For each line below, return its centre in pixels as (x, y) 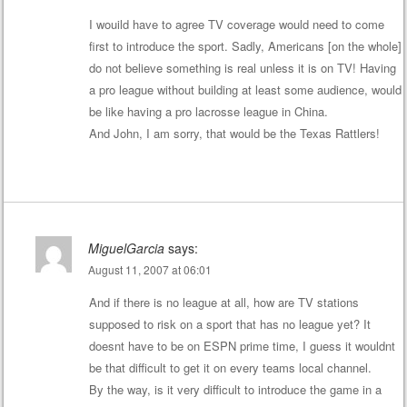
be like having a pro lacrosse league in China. (208, 112)
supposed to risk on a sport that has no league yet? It (229, 324)
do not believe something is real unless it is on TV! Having (242, 68)
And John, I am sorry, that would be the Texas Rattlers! (234, 134)
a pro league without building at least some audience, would (245, 90)
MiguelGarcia (126, 248)
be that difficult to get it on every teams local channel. (230, 368)
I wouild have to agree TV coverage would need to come (236, 25)
